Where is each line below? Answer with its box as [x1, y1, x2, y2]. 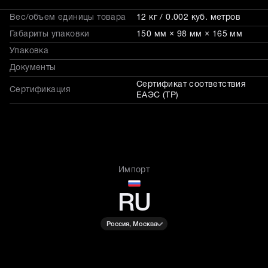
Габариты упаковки [10, 31, 90, 38]
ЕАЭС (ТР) [136, 92, 179, 99]
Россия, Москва [106, 221, 157, 227]
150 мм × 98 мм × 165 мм [136, 31, 243, 38]
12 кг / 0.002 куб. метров [136, 14, 240, 22]
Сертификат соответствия [136, 81, 246, 89]
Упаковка [10, 47, 49, 55]
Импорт [118, 166, 150, 174]
